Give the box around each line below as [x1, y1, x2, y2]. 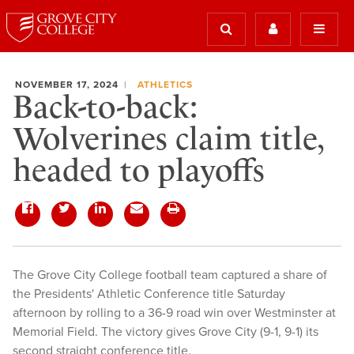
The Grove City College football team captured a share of [13, 267, 327, 283]
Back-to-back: [13, 88, 198, 126]
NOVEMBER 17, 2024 [15, 79, 119, 90]
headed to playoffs [13, 152, 265, 189]
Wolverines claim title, [13, 120, 323, 157]
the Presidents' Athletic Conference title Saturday [13, 286, 285, 302]
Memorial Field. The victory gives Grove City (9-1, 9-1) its [13, 324, 318, 340]
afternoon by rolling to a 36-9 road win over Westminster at [13, 305, 336, 321]
